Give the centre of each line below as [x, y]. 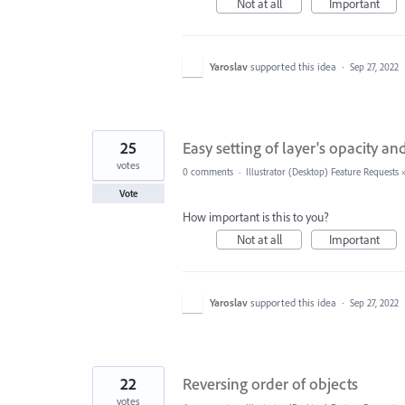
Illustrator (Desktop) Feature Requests [322, 172]
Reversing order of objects [270, 384]
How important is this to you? [256, 217]
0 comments [208, 172]
